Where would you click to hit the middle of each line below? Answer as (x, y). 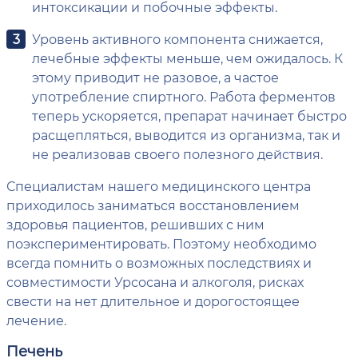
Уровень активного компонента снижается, (177, 38)
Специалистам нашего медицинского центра (159, 185)
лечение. (36, 320)
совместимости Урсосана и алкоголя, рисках (155, 281)
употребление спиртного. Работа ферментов (184, 96)
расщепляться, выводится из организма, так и (186, 134)
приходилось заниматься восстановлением (153, 205)
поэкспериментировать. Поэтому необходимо (161, 243)
